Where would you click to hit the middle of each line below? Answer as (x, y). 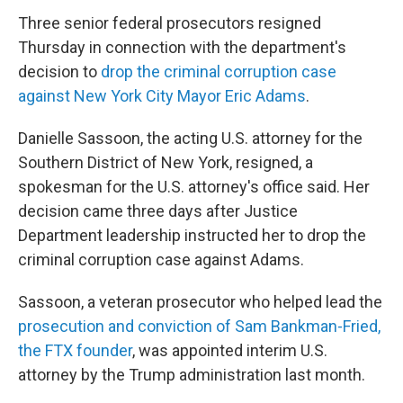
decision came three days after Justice (158, 211)
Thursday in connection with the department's (182, 47)
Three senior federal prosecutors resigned (170, 23)
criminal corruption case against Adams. (161, 260)
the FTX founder (75, 350)
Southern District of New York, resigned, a (166, 162)
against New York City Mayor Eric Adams (162, 96)
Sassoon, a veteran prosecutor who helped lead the (200, 302)
